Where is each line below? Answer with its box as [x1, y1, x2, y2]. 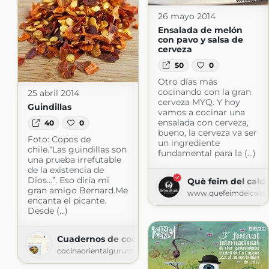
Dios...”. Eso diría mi [27, 175, 109, 186]
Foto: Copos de [27, 134, 91, 145]
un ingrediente [157, 138, 220, 149]
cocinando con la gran [157, 86, 251, 98]
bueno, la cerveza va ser [157, 127, 257, 139]
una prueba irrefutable [27, 154, 121, 166]
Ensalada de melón [157, 24, 243, 35]
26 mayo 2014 [157, 10, 216, 22]
